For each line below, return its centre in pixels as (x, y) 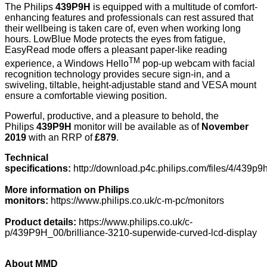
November (225, 126)
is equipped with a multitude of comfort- (174, 7)
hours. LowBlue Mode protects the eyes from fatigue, (115, 39)
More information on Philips (67, 190)
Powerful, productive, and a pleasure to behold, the (112, 116)
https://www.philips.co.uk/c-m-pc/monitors (137, 200)
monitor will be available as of (136, 126)
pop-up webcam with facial (198, 63)
